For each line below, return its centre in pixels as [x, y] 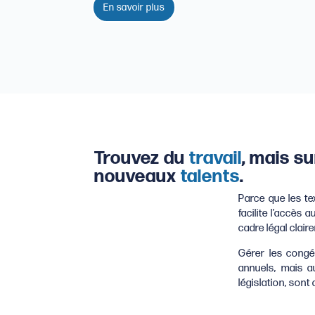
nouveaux [138, 177]
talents [211, 177]
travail [216, 159]
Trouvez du [142, 159]
